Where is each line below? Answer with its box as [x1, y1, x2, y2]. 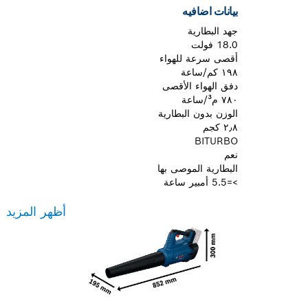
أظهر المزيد [6, 203, 66, 219]
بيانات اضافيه [182, 3, 238, 19]
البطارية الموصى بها [157, 162, 238, 175]
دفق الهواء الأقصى [162, 79, 238, 92]
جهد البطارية [188, 24, 238, 37]
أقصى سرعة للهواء [159, 52, 238, 65]
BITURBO [195, 134, 238, 147]
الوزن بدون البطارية [158, 107, 238, 120]
